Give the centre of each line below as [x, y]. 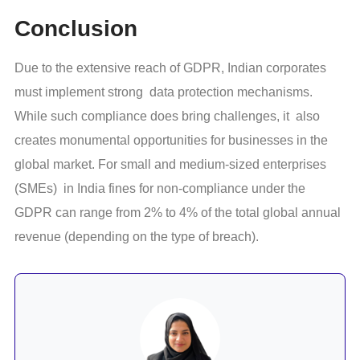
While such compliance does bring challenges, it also [167, 117]
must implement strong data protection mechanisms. [164, 92]
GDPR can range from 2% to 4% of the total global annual [178, 213]
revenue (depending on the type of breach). [137, 237]
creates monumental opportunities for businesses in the [171, 141]
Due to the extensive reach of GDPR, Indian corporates [170, 68]
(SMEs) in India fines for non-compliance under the [160, 189]
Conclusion [76, 28]
